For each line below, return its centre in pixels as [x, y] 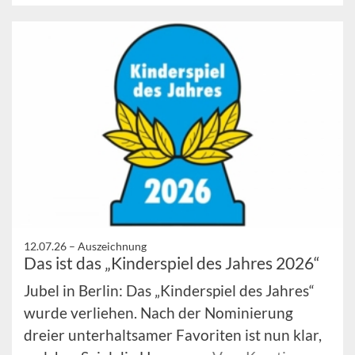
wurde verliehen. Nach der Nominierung [158, 312]
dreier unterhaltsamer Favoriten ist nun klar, [173, 334]
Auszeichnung [112, 246]
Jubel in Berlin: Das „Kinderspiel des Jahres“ [169, 290]
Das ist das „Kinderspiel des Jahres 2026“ [172, 262]
